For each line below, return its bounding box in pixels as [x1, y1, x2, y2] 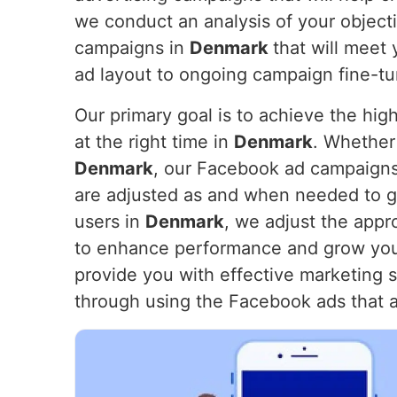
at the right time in [74, 131, 234, 152]
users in [74, 211, 145, 232]
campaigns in [74, 37, 190, 58]
